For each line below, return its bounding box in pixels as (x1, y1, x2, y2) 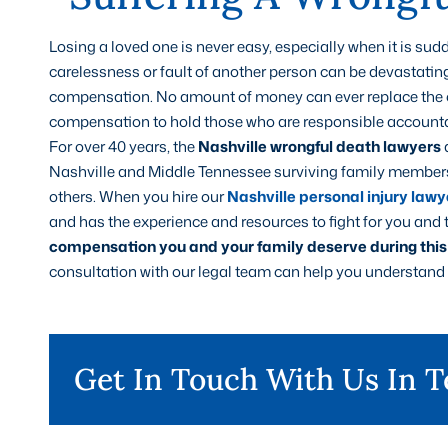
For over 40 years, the (48, 135, 198, 157)
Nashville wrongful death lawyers (197, 135, 441, 157)
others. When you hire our (48, 185, 227, 207)
